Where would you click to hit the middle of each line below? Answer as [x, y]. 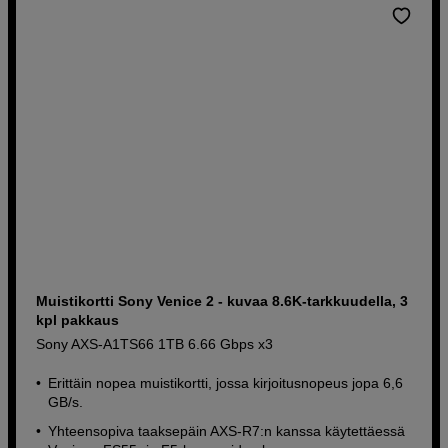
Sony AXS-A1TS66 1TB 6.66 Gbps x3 [155, 343]
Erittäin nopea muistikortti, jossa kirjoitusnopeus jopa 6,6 [226, 382]
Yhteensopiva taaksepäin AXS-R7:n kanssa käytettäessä [227, 430]
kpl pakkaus [78, 319]
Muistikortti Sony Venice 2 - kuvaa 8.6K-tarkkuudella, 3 [222, 300]
